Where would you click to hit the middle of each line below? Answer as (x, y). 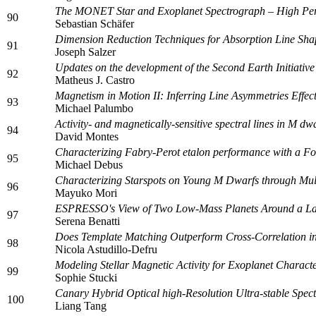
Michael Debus (89, 164)
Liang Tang (81, 305)
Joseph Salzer (85, 51)
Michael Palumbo (94, 108)
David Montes (87, 136)
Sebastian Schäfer (95, 23)
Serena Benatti (87, 221)
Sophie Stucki (86, 277)
